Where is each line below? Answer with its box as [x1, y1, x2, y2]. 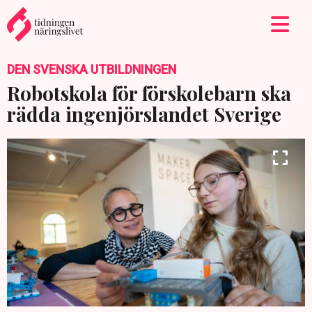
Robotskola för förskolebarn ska [7, 80, 291, 106]
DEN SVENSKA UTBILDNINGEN [7, 62, 176, 77]
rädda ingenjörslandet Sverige [7, 101, 281, 127]
